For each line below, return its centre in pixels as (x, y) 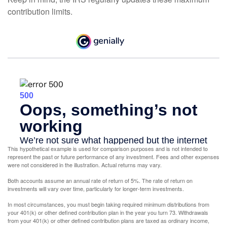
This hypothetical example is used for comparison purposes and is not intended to (108, 149)
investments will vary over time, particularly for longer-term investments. (96, 189)
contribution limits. (40, 11)
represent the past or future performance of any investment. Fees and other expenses (113, 157)
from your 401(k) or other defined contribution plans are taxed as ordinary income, (108, 221)
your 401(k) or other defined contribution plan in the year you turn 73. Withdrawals (108, 213)
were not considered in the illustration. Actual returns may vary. (85, 165)
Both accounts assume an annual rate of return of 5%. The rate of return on (100, 181)
